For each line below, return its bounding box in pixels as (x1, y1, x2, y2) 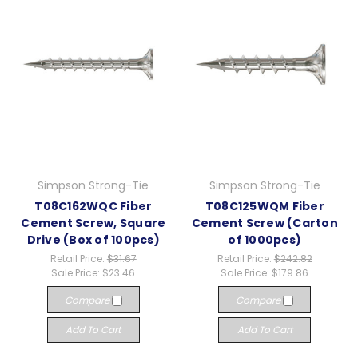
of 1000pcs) (228, 232, 302, 249)
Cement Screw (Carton (191, 215, 338, 232)
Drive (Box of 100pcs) (26, 232, 160, 249)
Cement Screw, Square (21, 215, 166, 232)
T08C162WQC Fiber (34, 198, 153, 215)
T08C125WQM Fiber (205, 198, 324, 215)
